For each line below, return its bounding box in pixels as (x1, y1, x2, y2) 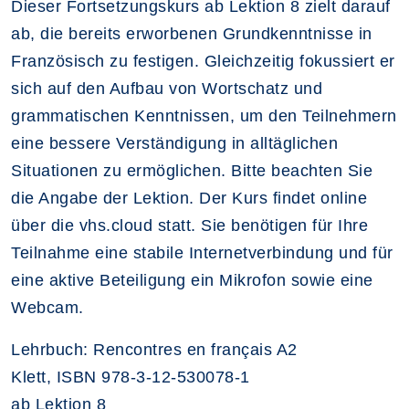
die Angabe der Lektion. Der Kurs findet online (11, 189, 367, 207)
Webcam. (11, 299, 84, 317)
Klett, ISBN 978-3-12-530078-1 (11, 368, 250, 386)
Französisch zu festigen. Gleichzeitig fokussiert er (11, 52, 395, 70)
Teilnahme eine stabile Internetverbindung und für (11, 244, 393, 262)
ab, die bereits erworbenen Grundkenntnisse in (11, 25, 372, 43)
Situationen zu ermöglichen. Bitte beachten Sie (11, 162, 372, 180)
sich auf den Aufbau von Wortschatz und (11, 79, 322, 98)
